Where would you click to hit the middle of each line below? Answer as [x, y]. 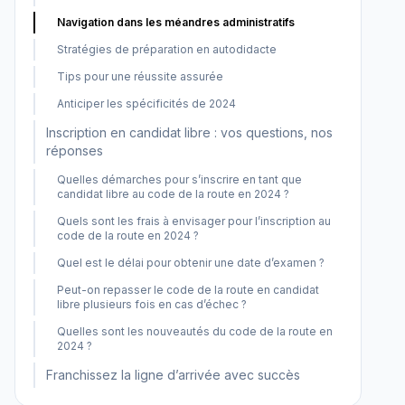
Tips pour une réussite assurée [140, 76]
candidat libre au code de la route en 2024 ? [173, 194]
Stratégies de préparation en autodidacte [167, 49]
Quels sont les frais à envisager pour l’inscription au [194, 221]
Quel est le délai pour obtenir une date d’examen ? [191, 263]
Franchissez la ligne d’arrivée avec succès [173, 375]
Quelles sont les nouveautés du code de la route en [195, 331]
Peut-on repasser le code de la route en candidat [188, 290]
